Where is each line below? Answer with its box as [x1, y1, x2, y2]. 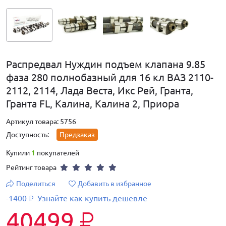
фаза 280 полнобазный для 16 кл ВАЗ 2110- [6, 72, 213, 84]
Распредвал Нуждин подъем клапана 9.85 [6, 59, 205, 71]
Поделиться [16, 180, 55, 188]
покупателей [35, 149, 79, 157]
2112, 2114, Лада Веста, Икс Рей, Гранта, [6, 85, 193, 97]
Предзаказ [60, 131, 95, 139]
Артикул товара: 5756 [6, 118, 76, 126]
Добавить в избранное [78, 180, 151, 188]
